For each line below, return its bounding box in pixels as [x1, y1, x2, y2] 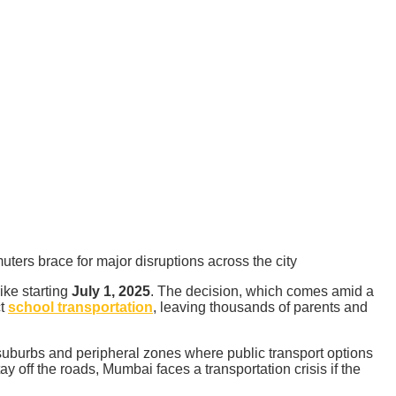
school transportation [8, 300, 153, 316]
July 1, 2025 [72, 284, 150, 300]
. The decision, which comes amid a [150, 284, 374, 300]
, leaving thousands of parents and [153, 300, 368, 316]
